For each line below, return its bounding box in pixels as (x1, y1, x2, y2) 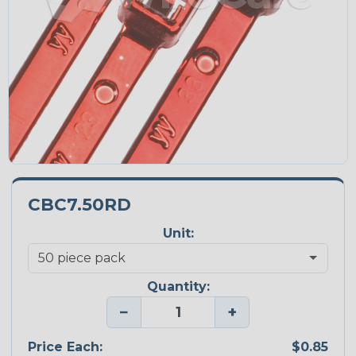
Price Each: (28, 339, 103, 354)
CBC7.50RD (28, 193, 131, 215)
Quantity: (146, 279, 210, 295)
